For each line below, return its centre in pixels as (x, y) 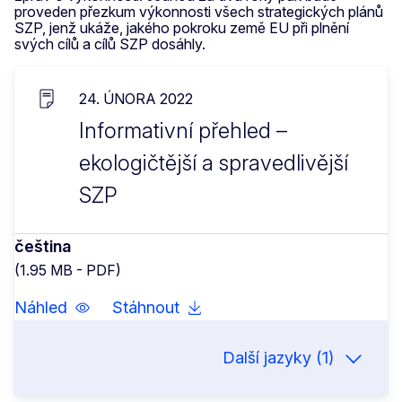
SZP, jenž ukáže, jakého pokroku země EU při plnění (182, 28)
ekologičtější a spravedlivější (214, 163)
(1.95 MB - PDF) (68, 271)
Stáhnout (146, 308)
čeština (43, 247)
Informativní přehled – (183, 131)
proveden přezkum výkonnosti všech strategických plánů (199, 12)
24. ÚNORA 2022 (136, 99)
